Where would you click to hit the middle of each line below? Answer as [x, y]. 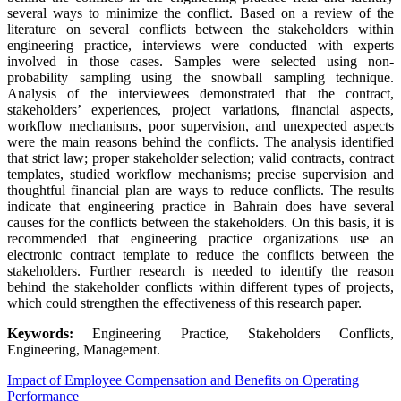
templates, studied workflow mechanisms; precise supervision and [200, 175]
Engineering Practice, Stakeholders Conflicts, [234, 334]
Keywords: [40, 334]
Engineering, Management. [84, 350]
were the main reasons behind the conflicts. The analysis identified [200, 142]
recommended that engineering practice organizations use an [200, 239]
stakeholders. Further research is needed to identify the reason [200, 271]
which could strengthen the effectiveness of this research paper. [184, 303]
